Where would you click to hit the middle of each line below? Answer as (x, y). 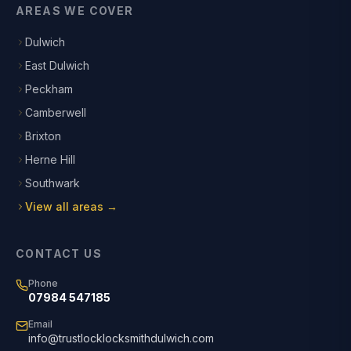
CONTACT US (59, 253)
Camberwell (56, 112)
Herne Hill (50, 159)
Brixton (43, 136)
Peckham (49, 89)
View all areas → (71, 206)
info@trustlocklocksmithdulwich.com (121, 338)
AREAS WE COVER (75, 11)
